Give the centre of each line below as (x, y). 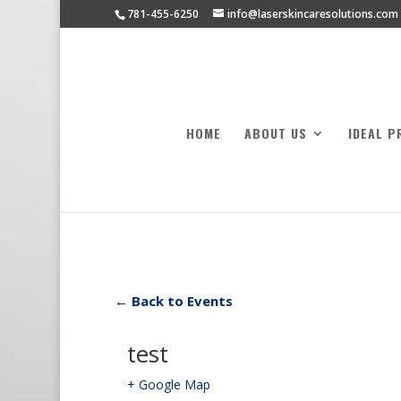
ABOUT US (276, 133)
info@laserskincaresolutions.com (312, 14)
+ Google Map (168, 384)
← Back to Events (173, 301)
